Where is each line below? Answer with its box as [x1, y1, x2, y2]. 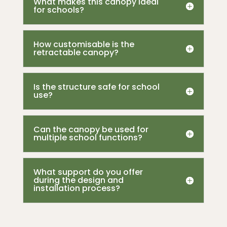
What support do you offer [33, 166, 143, 178]
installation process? [33, 182, 120, 195]
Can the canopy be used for [33, 124, 148, 136]
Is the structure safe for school [33, 81, 160, 93]
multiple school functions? [33, 132, 142, 144]
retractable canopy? [33, 47, 119, 59]
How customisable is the [33, 39, 134, 51]
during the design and [33, 174, 124, 186]
